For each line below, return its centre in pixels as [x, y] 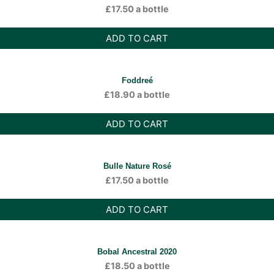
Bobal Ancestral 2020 [137, 252]
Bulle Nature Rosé [137, 166]
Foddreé [137, 80]
